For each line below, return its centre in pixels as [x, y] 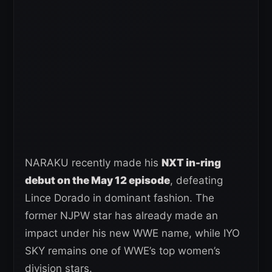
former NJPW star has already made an [121, 215]
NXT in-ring [191, 162]
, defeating [196, 180]
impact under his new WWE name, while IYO [132, 233]
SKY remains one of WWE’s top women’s [123, 250]
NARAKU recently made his [93, 162]
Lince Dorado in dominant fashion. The [120, 198]
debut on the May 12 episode [97, 180]
